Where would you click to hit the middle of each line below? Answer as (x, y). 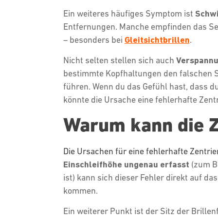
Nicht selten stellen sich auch (119, 60)
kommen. (81, 191)
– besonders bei (94, 40)
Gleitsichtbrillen (157, 40)
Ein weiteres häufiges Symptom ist (129, 13)
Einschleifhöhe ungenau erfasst (126, 164)
